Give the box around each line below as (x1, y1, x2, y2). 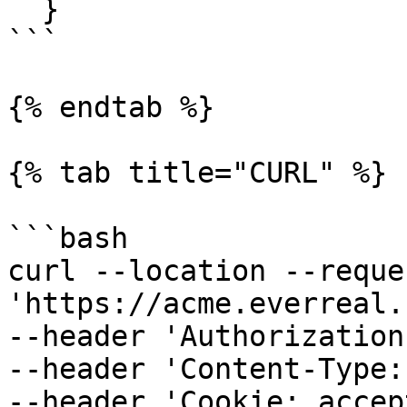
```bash (7, 222, 128, 254)
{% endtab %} (7, 91, 214, 124)
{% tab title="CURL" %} (7, 156, 387, 189)
